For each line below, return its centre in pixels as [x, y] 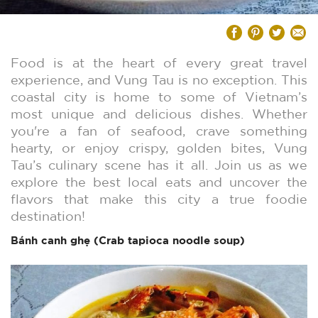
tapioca [147, 240]
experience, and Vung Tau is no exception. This [159, 80]
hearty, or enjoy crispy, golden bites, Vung [159, 148]
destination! [48, 216]
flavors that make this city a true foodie [159, 199]
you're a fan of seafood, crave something [159, 131]
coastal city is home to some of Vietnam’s [159, 97]
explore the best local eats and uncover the [159, 182]
